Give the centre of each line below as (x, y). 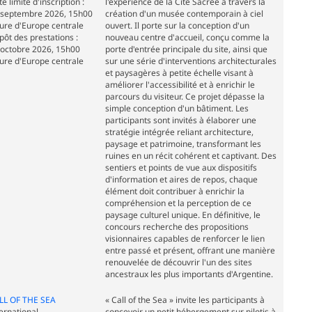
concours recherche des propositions (177, 227)
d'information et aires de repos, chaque (181, 180)
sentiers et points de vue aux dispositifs (181, 168)
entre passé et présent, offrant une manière (190, 251)
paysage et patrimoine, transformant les (183, 144)
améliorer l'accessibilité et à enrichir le (180, 85)
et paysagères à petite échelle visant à (179, 73)
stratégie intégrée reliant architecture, (179, 132)
